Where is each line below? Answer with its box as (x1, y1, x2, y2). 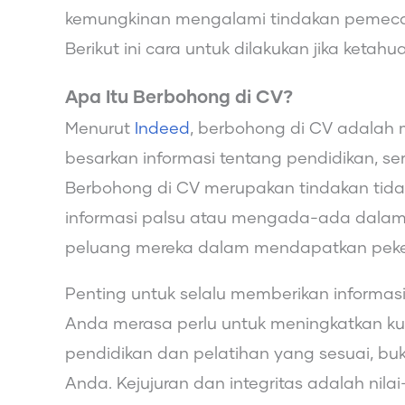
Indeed (135, 120, 190, 137)
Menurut (65, 120, 135, 137)
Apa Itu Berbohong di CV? (65, 88, 293, 107)
